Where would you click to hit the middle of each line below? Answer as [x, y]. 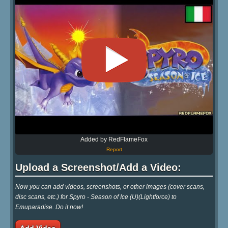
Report [114, 149]
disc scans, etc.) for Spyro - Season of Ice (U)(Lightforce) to [96, 197]
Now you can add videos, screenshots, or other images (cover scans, [110, 187]
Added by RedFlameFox [114, 139]
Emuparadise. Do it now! [49, 207]
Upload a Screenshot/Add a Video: [98, 167]
